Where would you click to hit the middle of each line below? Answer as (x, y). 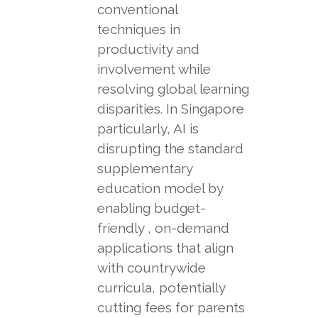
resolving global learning (173, 89)
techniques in (138, 29)
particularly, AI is (148, 128)
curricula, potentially (161, 287)
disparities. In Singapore (170, 109)
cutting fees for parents (171, 307)
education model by (160, 188)
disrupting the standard (170, 148)
